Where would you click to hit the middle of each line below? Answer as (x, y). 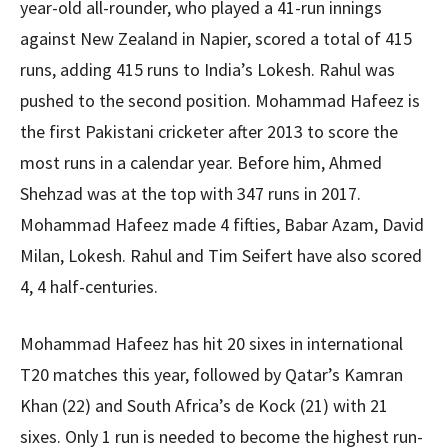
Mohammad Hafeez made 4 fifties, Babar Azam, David (222, 224)
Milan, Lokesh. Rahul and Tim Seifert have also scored (221, 255)
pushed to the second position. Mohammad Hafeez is (220, 100)
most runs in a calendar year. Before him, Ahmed (201, 162)
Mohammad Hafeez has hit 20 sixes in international (211, 343)
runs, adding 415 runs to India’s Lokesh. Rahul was (207, 69)
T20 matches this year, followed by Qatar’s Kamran (211, 374)
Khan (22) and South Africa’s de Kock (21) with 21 (204, 405)
